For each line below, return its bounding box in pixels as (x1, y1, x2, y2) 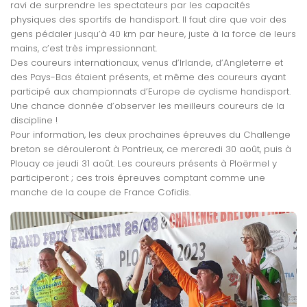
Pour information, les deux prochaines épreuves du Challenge (10, 127, 291, 141)
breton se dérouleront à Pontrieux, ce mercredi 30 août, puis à (10, 142, 291, 156)
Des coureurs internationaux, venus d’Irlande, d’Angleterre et (10, 56, 283, 69)
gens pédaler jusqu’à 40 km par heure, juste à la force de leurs (10, 27, 296, 40)
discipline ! (10, 113, 58, 127)
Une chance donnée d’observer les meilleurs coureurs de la (10, 99, 284, 112)
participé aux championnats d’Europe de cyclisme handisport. (10, 84, 291, 98)
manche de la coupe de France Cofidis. (10, 185, 191, 199)
